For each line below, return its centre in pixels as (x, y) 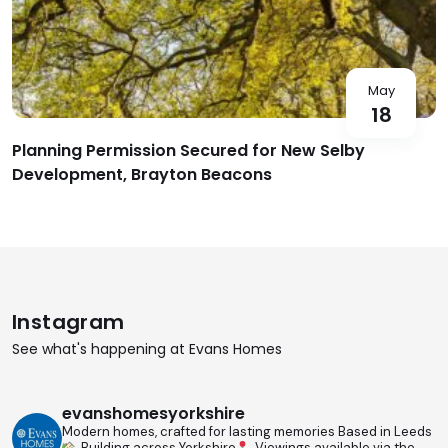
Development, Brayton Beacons (142, 175)
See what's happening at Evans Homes (147, 349)
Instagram (68, 322)
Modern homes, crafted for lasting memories (200, 432)
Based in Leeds (385, 432)
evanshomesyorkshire (153, 414)
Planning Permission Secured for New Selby (188, 151)
